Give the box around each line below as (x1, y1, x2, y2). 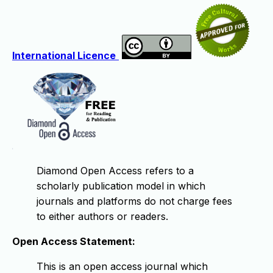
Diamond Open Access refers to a (37, 164, 194, 177)
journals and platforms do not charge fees (37, 194, 232, 207)
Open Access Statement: (12, 235, 135, 247)
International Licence (12, 49, 116, 62)
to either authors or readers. (37, 210, 168, 222)
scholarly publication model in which (37, 179, 205, 192)
